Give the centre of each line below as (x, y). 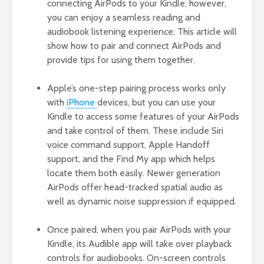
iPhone (82, 103)
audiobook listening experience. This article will (142, 32)
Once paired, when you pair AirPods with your (139, 230)
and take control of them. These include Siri (135, 131)
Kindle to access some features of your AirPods (143, 117)
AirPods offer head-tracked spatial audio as (135, 187)
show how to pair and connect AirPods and (134, 46)
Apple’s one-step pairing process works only (136, 88)
